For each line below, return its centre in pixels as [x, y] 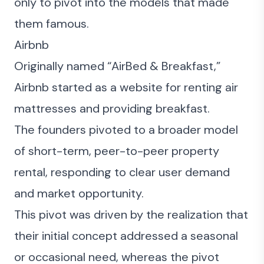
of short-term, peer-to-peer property [117, 151]
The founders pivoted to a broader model [126, 130]
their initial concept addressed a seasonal [126, 236]
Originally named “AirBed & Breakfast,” [117, 66]
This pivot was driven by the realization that [131, 214]
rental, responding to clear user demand [122, 172]
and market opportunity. [79, 193]
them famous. [52, 24]
